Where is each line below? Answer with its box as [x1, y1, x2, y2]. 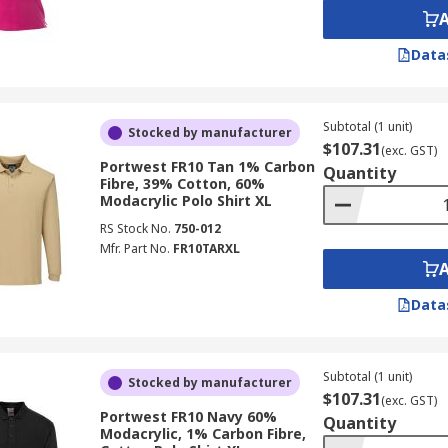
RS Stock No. [99, 220, 171, 237]
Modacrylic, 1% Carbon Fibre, [99, 424, 306, 443]
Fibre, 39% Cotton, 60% [99, 174, 265, 193]
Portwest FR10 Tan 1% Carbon [99, 157, 315, 176]
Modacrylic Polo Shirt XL [99, 191, 272, 210]
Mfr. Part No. [99, 240, 170, 257]
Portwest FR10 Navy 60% [99, 407, 277, 426]
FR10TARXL [172, 240, 240, 257]
